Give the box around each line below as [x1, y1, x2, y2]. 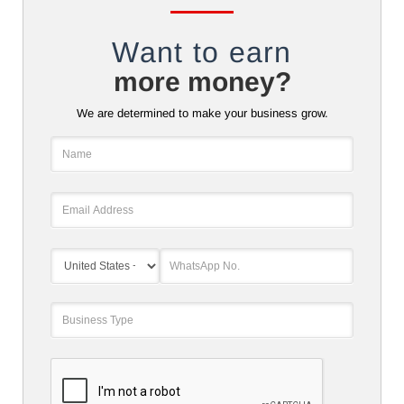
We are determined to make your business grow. [76, 106, 328, 120]
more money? [113, 67, 291, 96]
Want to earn [112, 36, 292, 69]
